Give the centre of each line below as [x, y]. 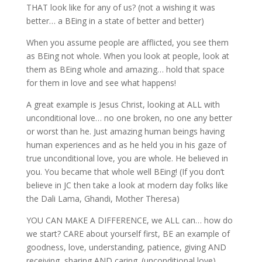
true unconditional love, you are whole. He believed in [127, 158]
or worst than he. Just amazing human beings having [125, 132]
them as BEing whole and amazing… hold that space [125, 70]
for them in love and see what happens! [101, 83]
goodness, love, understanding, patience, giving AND [126, 247]
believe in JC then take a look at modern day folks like [127, 185]
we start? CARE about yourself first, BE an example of [128, 234]
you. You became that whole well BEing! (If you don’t [125, 172]
